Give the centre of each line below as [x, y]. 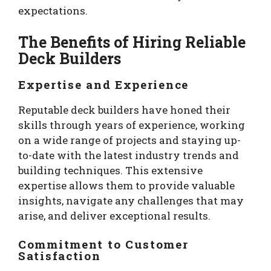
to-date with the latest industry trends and [129, 155]
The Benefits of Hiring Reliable [132, 42]
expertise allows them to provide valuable [126, 185]
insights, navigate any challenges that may [131, 200]
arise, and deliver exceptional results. [114, 215]
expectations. [53, 11]
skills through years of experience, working [132, 125]
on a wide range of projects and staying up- [129, 140]
